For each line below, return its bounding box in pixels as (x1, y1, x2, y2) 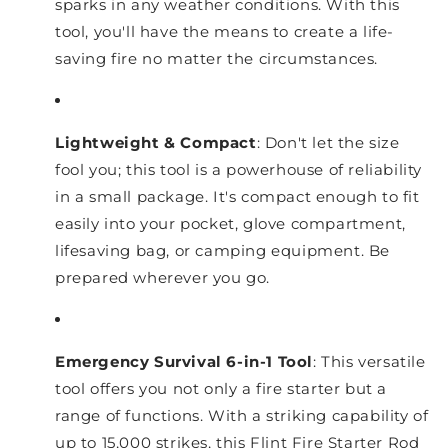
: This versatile (313, 352, 426, 372)
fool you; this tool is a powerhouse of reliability (55, 160, 423, 180)
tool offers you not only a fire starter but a (55, 379, 388, 399)
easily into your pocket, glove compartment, (55, 214, 406, 234)
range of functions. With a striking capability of (55, 406, 429, 426)
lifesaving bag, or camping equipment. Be (55, 241, 391, 261)
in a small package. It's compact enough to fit (55, 187, 420, 207)
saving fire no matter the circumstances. (55, 49, 379, 69)
